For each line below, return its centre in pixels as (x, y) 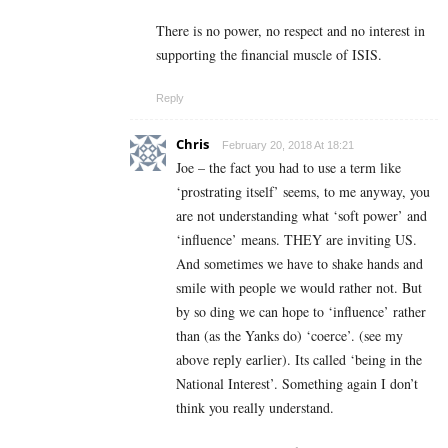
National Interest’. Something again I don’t (297, 384)
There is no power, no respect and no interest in (290, 31)
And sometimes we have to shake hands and (299, 264)
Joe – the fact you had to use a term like (288, 168)
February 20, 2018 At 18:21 (288, 145)
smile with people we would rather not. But (299, 288)
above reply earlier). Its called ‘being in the (299, 360)
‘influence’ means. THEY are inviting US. (296, 240)
